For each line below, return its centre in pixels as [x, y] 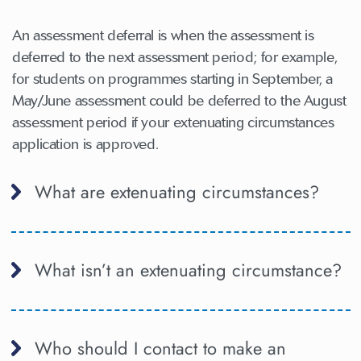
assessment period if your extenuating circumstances [173, 122]
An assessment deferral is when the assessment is [163, 35]
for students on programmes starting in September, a [172, 79]
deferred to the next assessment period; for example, [175, 57]
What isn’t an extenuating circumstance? [188, 270]
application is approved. [85, 144]
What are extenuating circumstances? [176, 191]
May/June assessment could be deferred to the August [179, 100]
